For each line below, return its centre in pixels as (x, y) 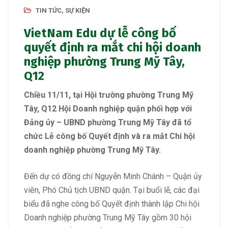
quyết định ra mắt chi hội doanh (112, 48)
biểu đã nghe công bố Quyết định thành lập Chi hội (112, 204)
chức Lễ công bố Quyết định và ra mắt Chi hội (109, 136)
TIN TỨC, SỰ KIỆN (63, 11)
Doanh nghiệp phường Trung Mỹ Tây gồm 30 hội (108, 218)
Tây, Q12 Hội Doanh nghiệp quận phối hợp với (108, 109)
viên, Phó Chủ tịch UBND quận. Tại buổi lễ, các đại (112, 190)
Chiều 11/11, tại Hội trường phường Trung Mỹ (109, 95)
